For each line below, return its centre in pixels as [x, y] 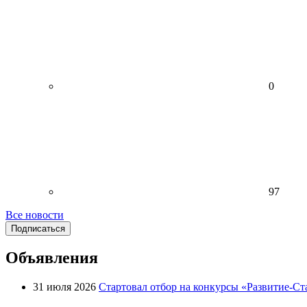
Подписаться [38, 228]
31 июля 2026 [64, 287]
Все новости [35, 214]
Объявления [52, 258]
